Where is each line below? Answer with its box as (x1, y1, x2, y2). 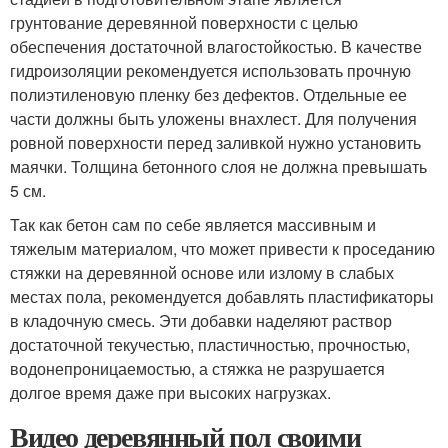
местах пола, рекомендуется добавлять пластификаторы (10, 284, 434, 308)
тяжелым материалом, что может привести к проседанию (10, 236, 435, 260)
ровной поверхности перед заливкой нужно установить (10, 130, 421, 154)
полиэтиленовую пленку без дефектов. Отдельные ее (10, 82, 407, 106)
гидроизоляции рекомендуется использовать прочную (10, 58, 411, 82)
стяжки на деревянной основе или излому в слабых (10, 260, 394, 284)
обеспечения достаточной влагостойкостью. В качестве (10, 34, 422, 58)
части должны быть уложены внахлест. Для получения (10, 106, 417, 130)
